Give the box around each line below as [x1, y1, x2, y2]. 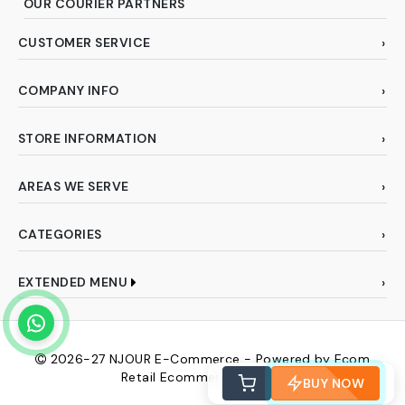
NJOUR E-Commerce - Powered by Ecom [105, 350, 371, 367]
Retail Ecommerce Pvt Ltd [120, 368, 285, 385]
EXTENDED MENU [18, 274, 128, 291]
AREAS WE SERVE [18, 177, 129, 194]
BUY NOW [302, 375, 364, 391]
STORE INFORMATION [18, 129, 157, 146]
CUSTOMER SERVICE [18, 33, 151, 51]
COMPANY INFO [18, 81, 119, 99]
